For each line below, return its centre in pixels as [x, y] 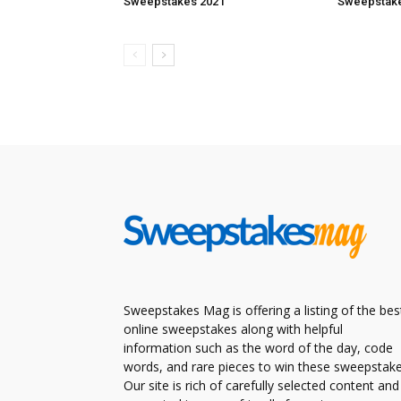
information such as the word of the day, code [258, 348]
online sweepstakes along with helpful [233, 329]
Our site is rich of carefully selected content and [261, 385]
